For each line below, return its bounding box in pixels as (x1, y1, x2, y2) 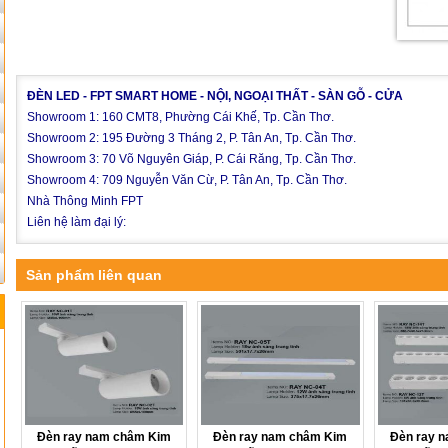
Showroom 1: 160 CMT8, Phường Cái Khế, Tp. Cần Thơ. (27, 110, 334, 124)
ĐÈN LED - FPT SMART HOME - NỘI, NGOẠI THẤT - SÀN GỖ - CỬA (27, 89, 403, 103)
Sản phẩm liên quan (26, 267, 162, 283)
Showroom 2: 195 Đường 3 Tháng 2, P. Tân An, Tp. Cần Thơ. (27, 131, 356, 145)
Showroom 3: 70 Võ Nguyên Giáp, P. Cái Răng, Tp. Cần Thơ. (27, 152, 356, 166)
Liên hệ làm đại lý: (27, 215, 126, 229)
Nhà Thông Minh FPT (27, 194, 143, 208)
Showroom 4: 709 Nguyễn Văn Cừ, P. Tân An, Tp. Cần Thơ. (27, 173, 347, 187)
